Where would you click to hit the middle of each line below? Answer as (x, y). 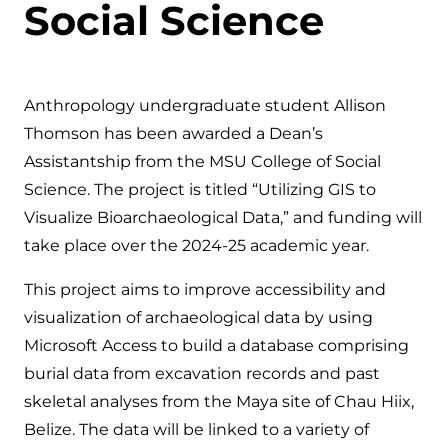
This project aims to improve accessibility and (205, 290)
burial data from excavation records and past (202, 374)
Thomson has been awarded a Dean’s (173, 134)
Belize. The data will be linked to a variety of (196, 430)
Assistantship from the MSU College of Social (202, 162)
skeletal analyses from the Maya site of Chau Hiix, (219, 402)
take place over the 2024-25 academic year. (196, 246)
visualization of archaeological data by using (198, 318)
